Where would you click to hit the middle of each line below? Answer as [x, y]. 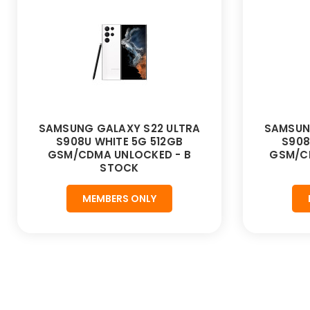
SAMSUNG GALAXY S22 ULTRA [119, 129]
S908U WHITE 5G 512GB [119, 142]
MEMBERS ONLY [119, 199]
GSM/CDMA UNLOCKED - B [119, 155]
